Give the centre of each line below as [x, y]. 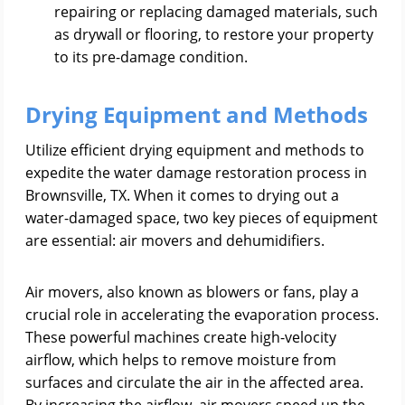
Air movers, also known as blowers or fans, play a [192, 292]
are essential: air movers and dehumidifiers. [175, 240]
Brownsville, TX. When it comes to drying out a [182, 195]
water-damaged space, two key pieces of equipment [202, 218]
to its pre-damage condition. [151, 57]
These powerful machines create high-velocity [181, 337]
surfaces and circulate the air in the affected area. [194, 382]
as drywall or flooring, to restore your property [214, 34]
